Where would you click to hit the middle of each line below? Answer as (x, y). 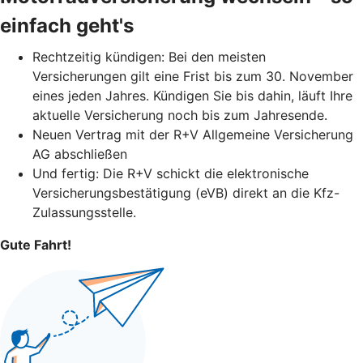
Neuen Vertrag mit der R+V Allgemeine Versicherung (193, 134)
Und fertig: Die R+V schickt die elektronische (171, 173)
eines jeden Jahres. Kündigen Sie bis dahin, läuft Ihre (192, 95)
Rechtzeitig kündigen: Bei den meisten (149, 56)
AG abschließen (80, 154)
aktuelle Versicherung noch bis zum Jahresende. (180, 115)
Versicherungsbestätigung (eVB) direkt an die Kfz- (186, 192)
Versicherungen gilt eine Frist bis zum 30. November (193, 76)
